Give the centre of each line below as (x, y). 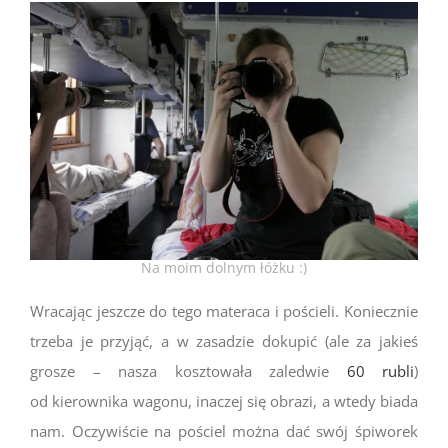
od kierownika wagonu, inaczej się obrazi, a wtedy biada (224, 401)
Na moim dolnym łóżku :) (224, 268)
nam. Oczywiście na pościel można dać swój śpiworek (224, 431)
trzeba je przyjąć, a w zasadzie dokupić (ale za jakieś (224, 341)
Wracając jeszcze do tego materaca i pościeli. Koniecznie (224, 311)
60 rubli (380, 371)
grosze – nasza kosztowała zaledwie (188, 371)
